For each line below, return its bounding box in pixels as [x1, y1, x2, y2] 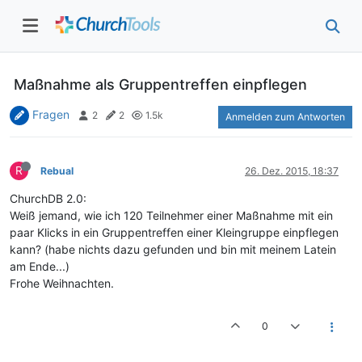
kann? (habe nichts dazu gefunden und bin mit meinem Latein [10, 242, 336, 256]
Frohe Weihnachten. [10, 276, 114, 290]
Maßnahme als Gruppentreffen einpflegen [14, 75, 307, 93]
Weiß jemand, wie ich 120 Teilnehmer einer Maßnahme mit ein [10, 208, 333, 222]
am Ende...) [10, 259, 69, 273]
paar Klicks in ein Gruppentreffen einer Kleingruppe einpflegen [10, 225, 339, 239]
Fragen [32, 107, 69, 121]
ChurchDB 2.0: [10, 191, 86, 205]
